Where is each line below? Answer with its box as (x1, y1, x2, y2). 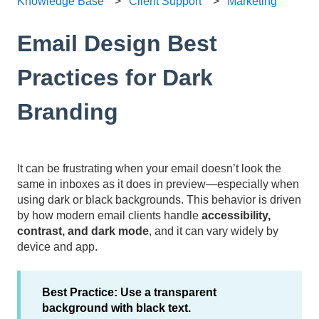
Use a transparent (120, 286, 216, 299)
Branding (17, 98, 118, 125)
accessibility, (202, 209, 271, 221)
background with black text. (42, 302, 191, 315)
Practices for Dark (17, 64, 213, 90)
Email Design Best (17, 30, 217, 56)
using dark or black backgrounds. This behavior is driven (17, 193, 301, 206)
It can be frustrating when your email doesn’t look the (17, 162, 281, 174)
